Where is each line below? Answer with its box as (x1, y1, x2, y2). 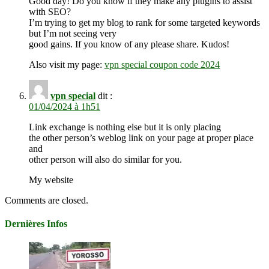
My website (29, 174, 73, 185)
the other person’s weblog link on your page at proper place (29, 132, 253, 143)
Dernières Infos (5, 219, 67, 229)
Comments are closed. (5, 195, 88, 205)
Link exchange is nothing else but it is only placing (29, 121, 221, 132)
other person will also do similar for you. (29, 154, 182, 165)
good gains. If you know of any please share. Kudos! (29, 38, 229, 49)
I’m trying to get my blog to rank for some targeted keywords (29, 17, 260, 28)
